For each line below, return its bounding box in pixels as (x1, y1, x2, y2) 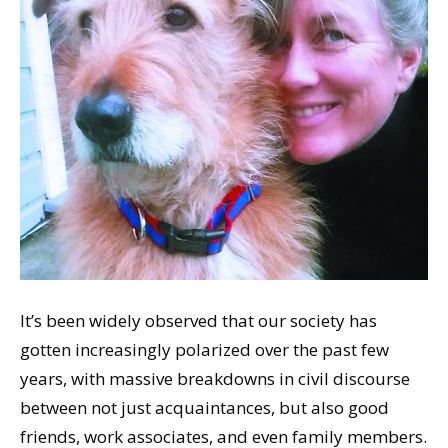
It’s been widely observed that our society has (20, 308, 377, 332)
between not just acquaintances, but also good (20, 395, 389, 419)
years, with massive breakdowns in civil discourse (20, 366, 410, 390)
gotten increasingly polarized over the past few (20, 337, 389, 361)
